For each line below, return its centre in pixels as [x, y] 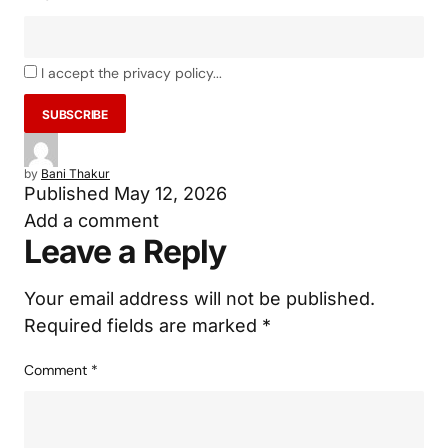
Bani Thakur [75, 173]
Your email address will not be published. [199, 298]
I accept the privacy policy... [131, 72]
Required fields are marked [143, 325]
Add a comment [91, 220]
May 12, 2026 [170, 193]
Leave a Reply [125, 251]
